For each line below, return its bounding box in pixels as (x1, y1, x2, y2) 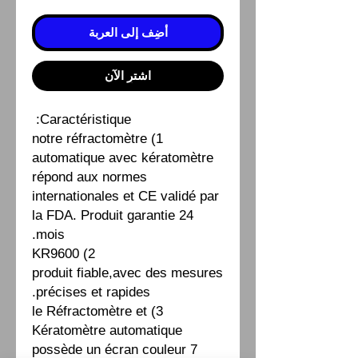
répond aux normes (32, 169, 147, 185)
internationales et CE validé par (32, 188, 219, 204)
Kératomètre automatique (32, 322, 182, 338)
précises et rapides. (36, 284, 150, 300)
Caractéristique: (40, 111, 131, 127)
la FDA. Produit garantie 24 (32, 207, 193, 223)
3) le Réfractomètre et (32, 303, 147, 319)
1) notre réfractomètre (32, 130, 147, 146)
